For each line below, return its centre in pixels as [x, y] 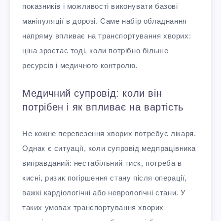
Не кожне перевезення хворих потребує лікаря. [109, 134]
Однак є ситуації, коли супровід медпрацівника [109, 148]
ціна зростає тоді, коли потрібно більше [95, 50]
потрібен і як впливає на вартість [103, 107]
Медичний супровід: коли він [92, 93]
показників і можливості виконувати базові [100, 6]
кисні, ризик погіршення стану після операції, [105, 178]
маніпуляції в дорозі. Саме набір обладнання [105, 21]
